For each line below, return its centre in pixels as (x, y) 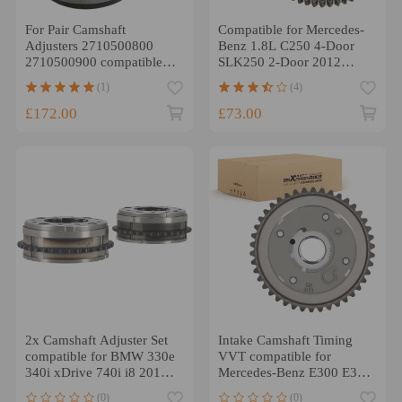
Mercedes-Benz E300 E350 (294, 373)
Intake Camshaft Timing (285, 341)
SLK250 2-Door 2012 (279, 62)
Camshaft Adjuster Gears (288, 79)
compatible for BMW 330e (100, 357)
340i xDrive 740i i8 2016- (98, 373)
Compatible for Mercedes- (291, 30)
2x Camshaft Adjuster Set (96, 341)
